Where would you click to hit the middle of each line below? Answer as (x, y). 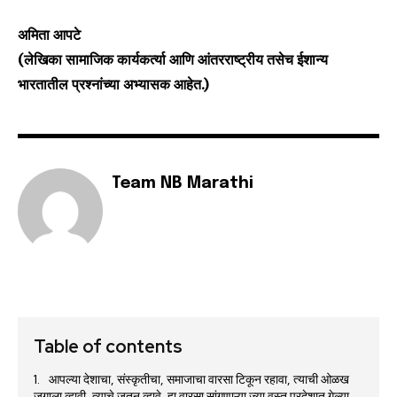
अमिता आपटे (49, 35)
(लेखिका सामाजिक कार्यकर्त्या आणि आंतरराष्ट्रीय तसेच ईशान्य (173, 60)
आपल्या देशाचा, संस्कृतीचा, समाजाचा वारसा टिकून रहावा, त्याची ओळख (199, 380)
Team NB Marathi (183, 184)
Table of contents (108, 347)
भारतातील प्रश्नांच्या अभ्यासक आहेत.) (113, 85)
